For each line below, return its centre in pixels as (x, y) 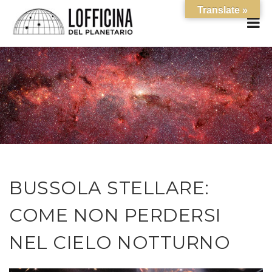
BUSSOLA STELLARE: (109, 188)
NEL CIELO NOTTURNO (120, 243)
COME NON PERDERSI (115, 215)
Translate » (223, 10)
